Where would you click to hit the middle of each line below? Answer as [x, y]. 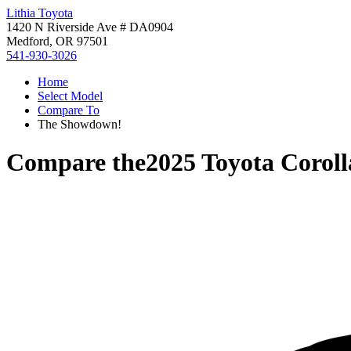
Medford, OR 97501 [57, 41]
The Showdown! [80, 124]
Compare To [69, 110]
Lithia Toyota [40, 13]
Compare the [76, 163]
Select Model [70, 96]
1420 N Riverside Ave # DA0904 [90, 27]
